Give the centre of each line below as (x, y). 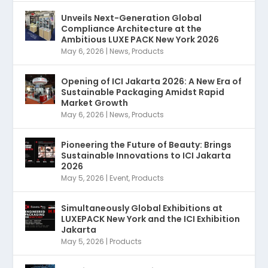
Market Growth (95, 103)
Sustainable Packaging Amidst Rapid (143, 92)
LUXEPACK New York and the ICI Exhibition (151, 219)
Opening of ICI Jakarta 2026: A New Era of (152, 82)
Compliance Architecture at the (132, 29)
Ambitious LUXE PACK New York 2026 (140, 40)
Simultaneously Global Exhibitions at (142, 208)
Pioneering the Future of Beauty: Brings (147, 145)
